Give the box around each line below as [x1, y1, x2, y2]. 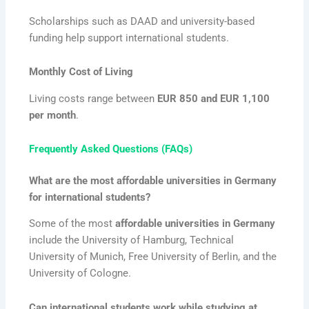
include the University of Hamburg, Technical [29, 234, 235, 247]
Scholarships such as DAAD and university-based [29, 14, 255, 28]
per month [29, 108, 77, 121]
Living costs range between [29, 92, 158, 105]
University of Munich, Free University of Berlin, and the [29, 250, 277, 263]
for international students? [29, 190, 151, 203]
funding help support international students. [29, 31, 230, 44]
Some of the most [29, 217, 116, 230]
